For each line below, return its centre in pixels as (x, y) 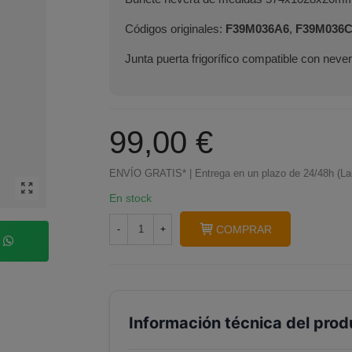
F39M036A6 (257, 29)
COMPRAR (244, 229)
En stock (130, 198)
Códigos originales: (175, 29)
